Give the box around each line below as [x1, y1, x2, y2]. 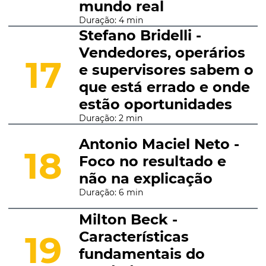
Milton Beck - [78, 211, 178, 228]
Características [78, 228, 189, 245]
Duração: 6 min [78, 186, 143, 198]
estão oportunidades [78, 96, 232, 113]
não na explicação [78, 169, 213, 187]
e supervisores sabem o [78, 61, 254, 78]
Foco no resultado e [78, 152, 226, 170]
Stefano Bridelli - [78, 27, 201, 44]
